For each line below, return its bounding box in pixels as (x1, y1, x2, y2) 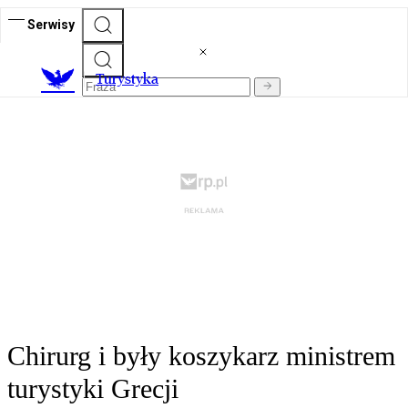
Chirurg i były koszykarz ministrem (7, 341, 395, 372)
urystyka (104, 70, 158, 88)
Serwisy (27, 16, 75, 32)
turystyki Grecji (7, 373, 178, 404)
